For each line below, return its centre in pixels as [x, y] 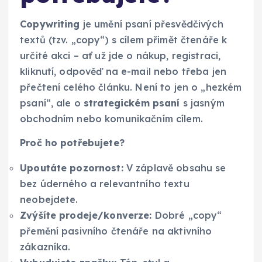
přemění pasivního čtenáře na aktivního [116, 231]
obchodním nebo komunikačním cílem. [111, 118]
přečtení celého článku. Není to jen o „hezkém [131, 87]
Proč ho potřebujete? [72, 142]
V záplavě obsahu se [175, 168]
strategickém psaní [132, 103]
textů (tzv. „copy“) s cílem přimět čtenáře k [124, 39]
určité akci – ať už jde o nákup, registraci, [120, 55]
